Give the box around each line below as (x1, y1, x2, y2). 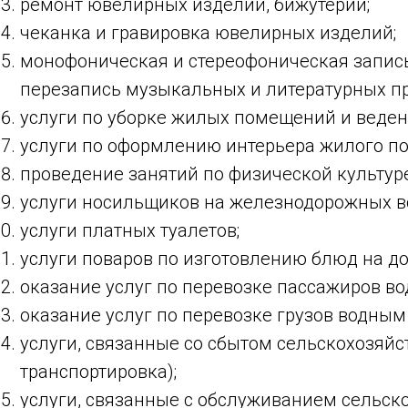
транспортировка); (20, 361, 177, 382)
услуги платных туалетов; (20, 219, 240, 241)
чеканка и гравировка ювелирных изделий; (20, 22, 396, 44)
